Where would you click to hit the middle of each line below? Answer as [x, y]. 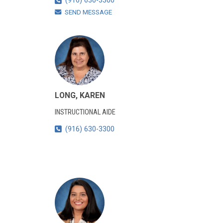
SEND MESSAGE [88, 12]
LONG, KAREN [80, 96]
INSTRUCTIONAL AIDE [85, 112]
